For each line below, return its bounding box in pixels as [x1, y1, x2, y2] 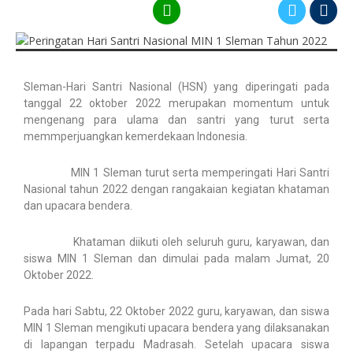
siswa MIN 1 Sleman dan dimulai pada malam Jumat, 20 [24, 252, 329, 265]
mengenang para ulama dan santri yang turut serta [24, 113, 329, 126]
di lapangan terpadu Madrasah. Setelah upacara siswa [24, 338, 329, 351]
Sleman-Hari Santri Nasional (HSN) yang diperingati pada [24, 80, 329, 93]
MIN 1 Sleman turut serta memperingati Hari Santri [24, 166, 329, 179]
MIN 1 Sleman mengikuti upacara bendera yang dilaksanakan [24, 321, 329, 334]
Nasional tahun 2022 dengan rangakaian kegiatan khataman [24, 183, 329, 195]
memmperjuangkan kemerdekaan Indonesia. [24, 130, 247, 143]
